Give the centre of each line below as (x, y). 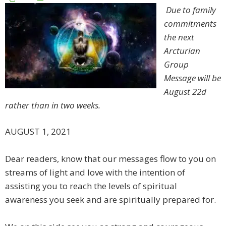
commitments (190, 24)
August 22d (185, 92)
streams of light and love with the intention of (95, 173)
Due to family (191, 10)
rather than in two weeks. (53, 105)
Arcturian (182, 51)
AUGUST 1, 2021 (38, 132)
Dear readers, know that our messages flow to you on (110, 159)
